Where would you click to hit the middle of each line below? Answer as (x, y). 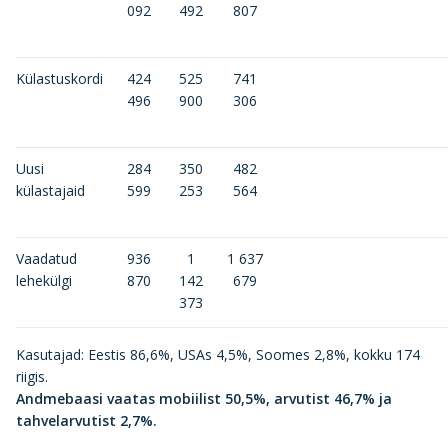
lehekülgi (44, 280)
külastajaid (50, 190)
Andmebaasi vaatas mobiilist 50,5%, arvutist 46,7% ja (204, 398)
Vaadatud (46, 258)
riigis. (32, 376)
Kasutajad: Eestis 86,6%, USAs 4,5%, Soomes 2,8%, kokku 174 (218, 354)
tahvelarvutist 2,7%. (88, 420)
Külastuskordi (59, 78)
